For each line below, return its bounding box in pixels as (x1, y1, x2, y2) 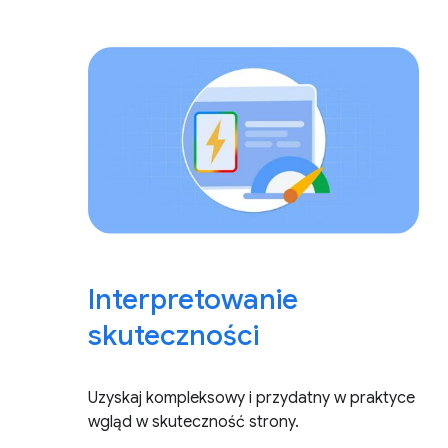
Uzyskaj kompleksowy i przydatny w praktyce (88, 387, 415, 408)
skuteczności (88, 317, 259, 353)
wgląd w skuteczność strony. (88, 411, 299, 432)
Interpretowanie (88, 281, 298, 317)
